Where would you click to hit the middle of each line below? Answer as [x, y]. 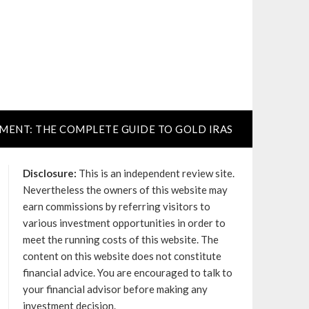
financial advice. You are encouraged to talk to [127, 272]
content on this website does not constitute [122, 256]
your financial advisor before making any [115, 289]
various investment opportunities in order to [124, 223]
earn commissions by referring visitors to [116, 206]
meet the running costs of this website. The [120, 239]
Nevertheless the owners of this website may [125, 190]
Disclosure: [49, 173]
